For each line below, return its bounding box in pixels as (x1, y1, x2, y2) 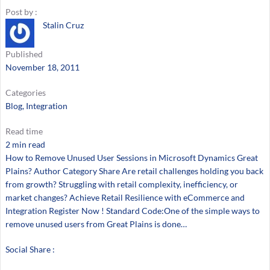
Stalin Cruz (42, 19, 84, 30)
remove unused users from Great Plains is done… (5, 218, 187, 229)
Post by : (5, 6, 37, 17)
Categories (5, 87, 46, 98)
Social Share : (5, 243, 55, 254)
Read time (5, 125, 43, 136)
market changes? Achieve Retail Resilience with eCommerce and (5, 192, 245, 202)
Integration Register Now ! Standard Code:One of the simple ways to (5, 205, 260, 216)
